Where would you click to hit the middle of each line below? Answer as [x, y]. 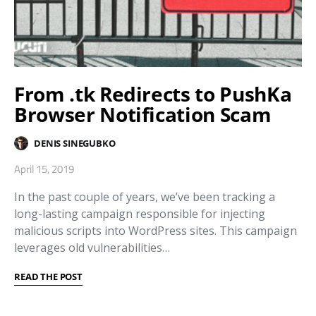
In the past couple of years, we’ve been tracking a [145, 197]
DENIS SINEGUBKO [75, 143]
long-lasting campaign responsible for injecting [140, 214]
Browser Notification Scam [143, 114]
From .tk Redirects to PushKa [153, 94]
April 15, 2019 [44, 169]
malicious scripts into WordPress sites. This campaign [156, 231]
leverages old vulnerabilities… [92, 248]
